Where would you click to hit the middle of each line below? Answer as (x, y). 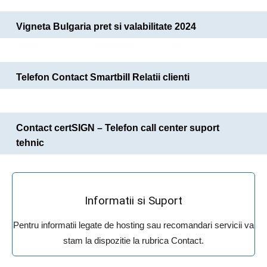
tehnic (30, 143)
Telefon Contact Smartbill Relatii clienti (103, 77)
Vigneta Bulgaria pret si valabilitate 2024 (106, 27)
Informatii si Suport (133, 201)
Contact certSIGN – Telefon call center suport (118, 128)
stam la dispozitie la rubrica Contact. (133, 241)
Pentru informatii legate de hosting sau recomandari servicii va (133, 225)
